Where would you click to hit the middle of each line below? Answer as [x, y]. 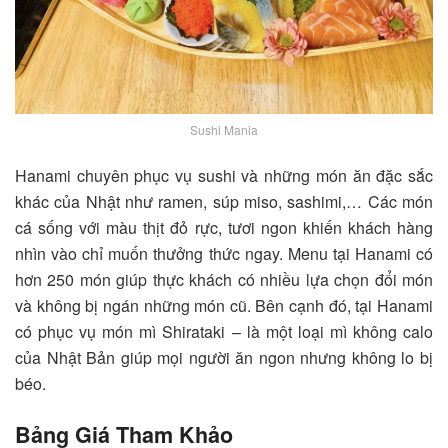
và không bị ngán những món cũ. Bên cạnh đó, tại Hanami [224, 306]
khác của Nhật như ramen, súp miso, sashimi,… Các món [224, 202]
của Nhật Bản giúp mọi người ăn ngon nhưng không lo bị [224, 358]
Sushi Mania [224, 130]
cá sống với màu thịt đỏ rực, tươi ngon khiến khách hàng [224, 228]
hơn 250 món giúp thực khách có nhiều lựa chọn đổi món [224, 280]
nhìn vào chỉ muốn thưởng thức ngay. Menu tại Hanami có [224, 254]
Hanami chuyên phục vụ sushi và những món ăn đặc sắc [224, 176]
